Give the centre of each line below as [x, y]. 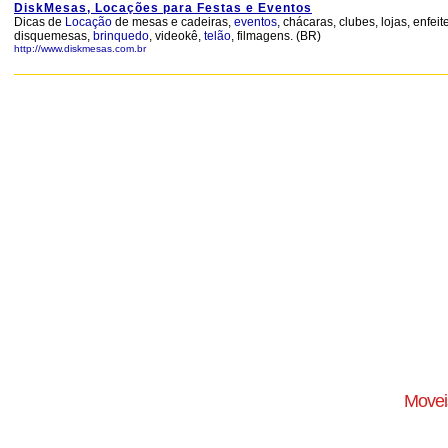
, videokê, [176, 36]
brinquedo [121, 36]
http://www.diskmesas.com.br [80, 48]
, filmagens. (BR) [276, 36]
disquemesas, [53, 36]
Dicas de [39, 22]
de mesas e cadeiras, [173, 22]
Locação [88, 22]
